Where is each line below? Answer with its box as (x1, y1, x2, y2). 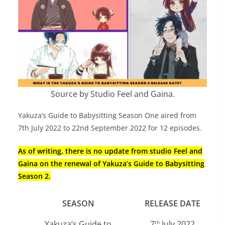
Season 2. (18, 171, 51, 181)
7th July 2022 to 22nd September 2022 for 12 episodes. (18, 123, 202, 133)
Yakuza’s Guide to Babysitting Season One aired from (18, 110, 196, 120)
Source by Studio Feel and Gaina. (50, 88, 175, 99)
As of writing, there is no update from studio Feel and (18, 146, 202, 156)
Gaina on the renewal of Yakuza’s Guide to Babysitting (18, 158, 204, 168)
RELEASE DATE (144, 197, 200, 209)
